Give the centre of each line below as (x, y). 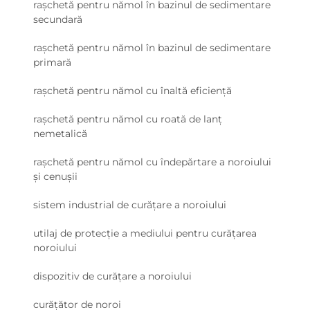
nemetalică (60, 134)
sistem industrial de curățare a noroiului (130, 205)
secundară (58, 20)
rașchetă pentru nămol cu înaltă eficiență (133, 91)
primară (52, 63)
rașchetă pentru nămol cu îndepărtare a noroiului (152, 162)
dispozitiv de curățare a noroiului (112, 276)
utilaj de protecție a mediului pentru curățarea (145, 234)
